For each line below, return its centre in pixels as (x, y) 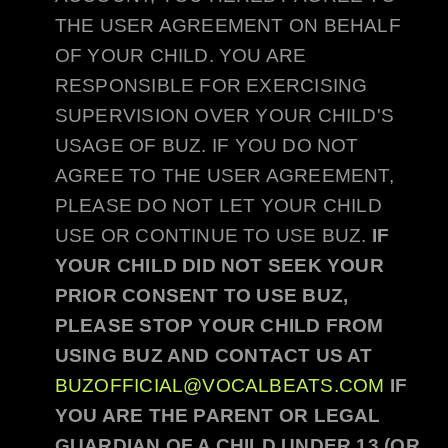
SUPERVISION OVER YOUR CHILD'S (224, 116)
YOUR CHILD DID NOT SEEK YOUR (219, 266)
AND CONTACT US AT (267, 356)
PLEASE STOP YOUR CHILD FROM (219, 326)
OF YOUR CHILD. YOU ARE (180, 56)
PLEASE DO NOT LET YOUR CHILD (218, 206)
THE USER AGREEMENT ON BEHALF (227, 26)
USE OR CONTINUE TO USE (188, 236)
